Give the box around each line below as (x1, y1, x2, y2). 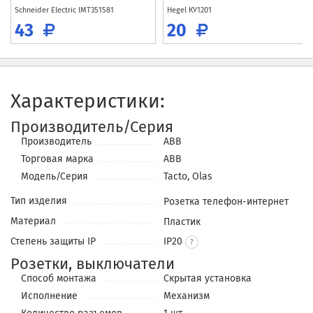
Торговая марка (21, 153, 94, 166)
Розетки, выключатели (10, 254, 175, 274)
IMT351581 (78, 6, 114, 15)
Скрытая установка (163, 272, 252, 285)
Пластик (163, 216, 201, 228)
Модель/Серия (21, 170, 88, 183)
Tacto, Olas (163, 170, 213, 183)
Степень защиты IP (10, 235, 96, 248)
